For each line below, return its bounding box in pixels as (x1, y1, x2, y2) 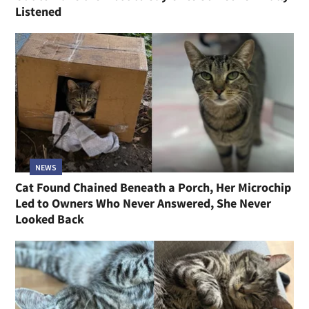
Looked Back (15, 210, 85, 227)
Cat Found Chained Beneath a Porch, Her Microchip (15, 179, 292, 195)
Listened (15, 3, 62, 20)
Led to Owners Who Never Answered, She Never (15, 195, 272, 211)
